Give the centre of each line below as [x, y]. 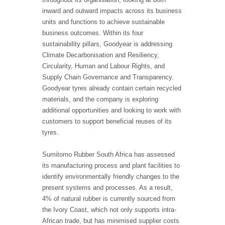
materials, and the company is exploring [100, 99]
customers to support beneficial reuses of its [107, 122]
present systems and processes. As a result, [107, 188]
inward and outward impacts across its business [112, 11]
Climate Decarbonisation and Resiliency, [101, 55]
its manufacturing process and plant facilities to [111, 166]
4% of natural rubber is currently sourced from [109, 199]
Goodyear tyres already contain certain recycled [112, 88]
